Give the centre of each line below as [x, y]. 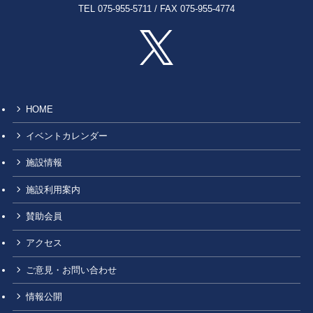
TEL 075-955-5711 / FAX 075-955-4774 [156, 9]
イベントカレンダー [67, 136]
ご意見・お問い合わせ [72, 270]
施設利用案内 [53, 189]
